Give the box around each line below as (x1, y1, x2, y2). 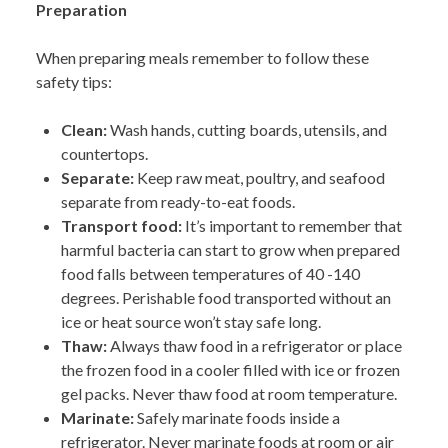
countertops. (61, 144, 148, 164)
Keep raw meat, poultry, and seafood (134, 168, 385, 188)
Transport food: (61, 216, 185, 236)
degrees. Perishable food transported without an (61, 288, 391, 308)
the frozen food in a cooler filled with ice (61, 360, 334, 380)
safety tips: (36, 72, 112, 92)
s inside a (279, 408, 340, 428)
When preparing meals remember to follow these (36, 48, 369, 68)
